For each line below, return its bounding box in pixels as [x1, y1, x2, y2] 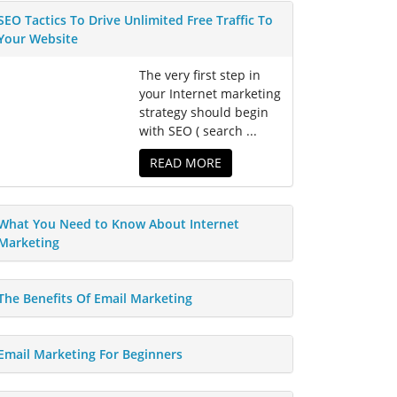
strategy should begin [139, 103, 269, 121]
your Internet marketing [139, 84, 281, 102]
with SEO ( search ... [139, 121, 257, 139]
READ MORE [150, 153, 222, 171]
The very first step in [139, 66, 261, 83]
